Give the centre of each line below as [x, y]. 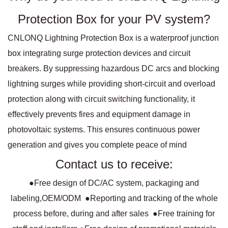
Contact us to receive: [114, 164]
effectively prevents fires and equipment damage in [99, 114]
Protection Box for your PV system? [114, 19]
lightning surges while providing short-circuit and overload [111, 83]
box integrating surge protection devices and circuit [99, 53]
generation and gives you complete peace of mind [97, 145]
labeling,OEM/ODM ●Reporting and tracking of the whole [114, 198]
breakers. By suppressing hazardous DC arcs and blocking [113, 68]
